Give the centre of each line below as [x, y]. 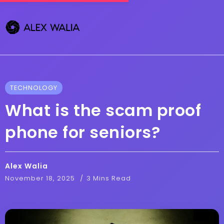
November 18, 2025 [40, 178]
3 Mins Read [109, 178]
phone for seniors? [82, 132]
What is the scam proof [103, 110]
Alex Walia [26, 166]
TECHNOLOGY [34, 88]
